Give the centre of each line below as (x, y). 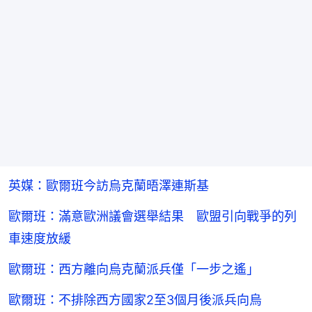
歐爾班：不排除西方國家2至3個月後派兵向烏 (135, 300)
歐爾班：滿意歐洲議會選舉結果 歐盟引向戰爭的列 (153, 217)
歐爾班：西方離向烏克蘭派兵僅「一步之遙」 (134, 270)
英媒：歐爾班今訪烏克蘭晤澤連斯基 (109, 186)
